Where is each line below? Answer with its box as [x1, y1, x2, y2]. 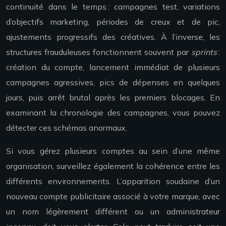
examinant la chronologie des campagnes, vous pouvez [6, 107, 220, 118]
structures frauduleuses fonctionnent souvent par [6, 47, 191, 58]
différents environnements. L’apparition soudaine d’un [6, 176, 220, 187]
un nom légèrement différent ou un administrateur [6, 206, 220, 217]
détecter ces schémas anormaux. [6, 123, 127, 133]
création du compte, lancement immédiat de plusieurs [6, 62, 220, 73]
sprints [191, 47, 217, 58]
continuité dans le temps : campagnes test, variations [6, 2, 220, 12]
